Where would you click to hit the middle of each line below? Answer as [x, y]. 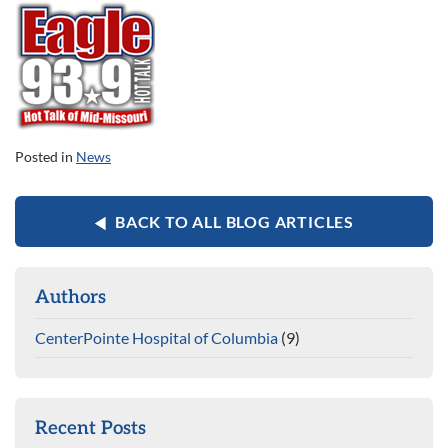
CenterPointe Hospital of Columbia [156, 338]
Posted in [45, 156]
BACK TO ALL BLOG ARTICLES [234, 221]
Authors [70, 297]
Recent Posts [90, 429]
